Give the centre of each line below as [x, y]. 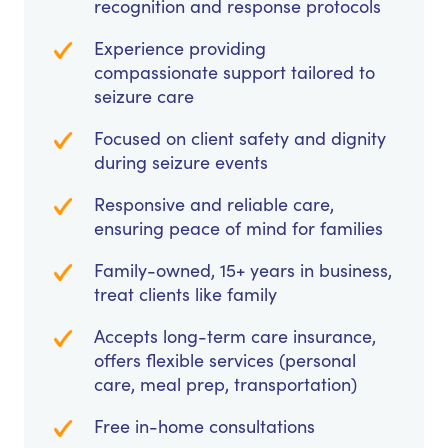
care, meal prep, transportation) [225, 384]
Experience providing [180, 48]
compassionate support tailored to [234, 72]
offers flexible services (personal [225, 360]
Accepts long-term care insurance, [235, 336]
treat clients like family [185, 294]
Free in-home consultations [204, 426]
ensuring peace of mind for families [238, 228]
